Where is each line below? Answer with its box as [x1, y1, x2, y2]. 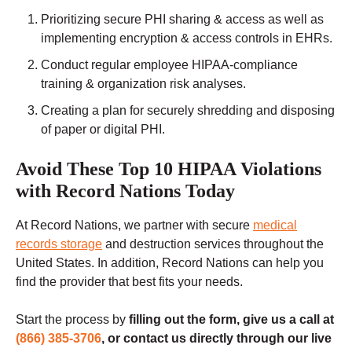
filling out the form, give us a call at [129, 313, 334, 327]
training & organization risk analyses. [41, 77, 246, 91]
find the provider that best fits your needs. [16, 275, 243, 289]
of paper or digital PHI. [41, 123, 165, 137]
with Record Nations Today [16, 181, 235, 202]
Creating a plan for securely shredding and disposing [41, 104, 335, 118]
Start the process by [16, 313, 129, 327]
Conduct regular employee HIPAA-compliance [41, 58, 298, 72]
